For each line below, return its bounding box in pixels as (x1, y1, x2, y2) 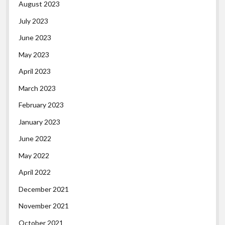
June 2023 (19, 33, 52, 42)
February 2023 (19, 100, 64, 109)
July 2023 (19, 16, 49, 25)
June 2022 (19, 134, 52, 143)
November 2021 (19, 201, 69, 210)
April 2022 (19, 168, 51, 177)
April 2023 (19, 67, 51, 76)
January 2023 (19, 117, 61, 126)
